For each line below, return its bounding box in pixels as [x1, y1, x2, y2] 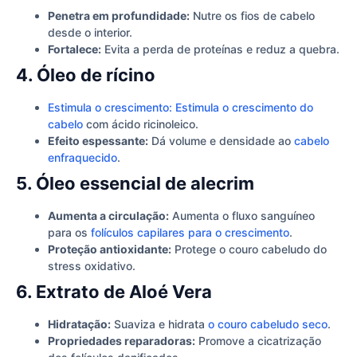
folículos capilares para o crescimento [91, 226, 289, 240]
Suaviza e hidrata [111, 317, 208, 331]
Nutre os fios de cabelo [190, 9, 315, 23]
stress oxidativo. [48, 259, 135, 273]
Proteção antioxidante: [48, 242, 171, 257]
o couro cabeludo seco [208, 317, 328, 331]
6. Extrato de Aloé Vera [16, 281, 212, 303]
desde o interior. [48, 25, 132, 40]
